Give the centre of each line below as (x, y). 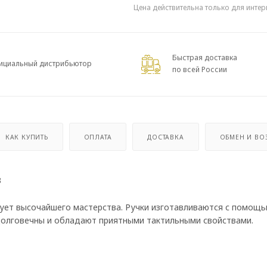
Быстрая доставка (205, 58)
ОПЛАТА (98, 137)
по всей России (200, 69)
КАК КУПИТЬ (27, 137)
